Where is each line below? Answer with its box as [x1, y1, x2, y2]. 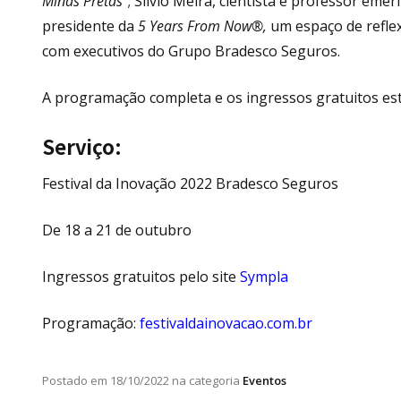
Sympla [240, 266, 288, 286]
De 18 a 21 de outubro [42, 219, 192, 240]
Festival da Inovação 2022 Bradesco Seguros [42, 173, 338, 193]
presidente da [42, 15, 134, 36]
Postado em [42, 371, 107, 388]
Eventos [243, 371, 286, 388]
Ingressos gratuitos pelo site [42, 266, 240, 286]
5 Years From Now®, [134, 15, 270, 36]
